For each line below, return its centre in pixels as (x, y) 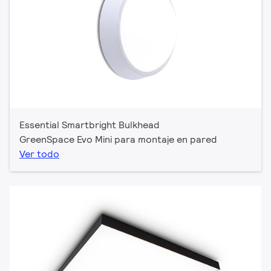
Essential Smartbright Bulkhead (90, 125)
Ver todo (39, 154)
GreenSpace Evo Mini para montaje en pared (118, 139)
